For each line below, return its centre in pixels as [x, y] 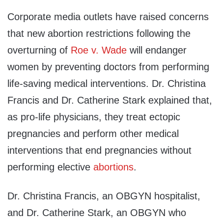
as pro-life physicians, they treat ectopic [94, 117]
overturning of [39, 50]
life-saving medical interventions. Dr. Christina [107, 84]
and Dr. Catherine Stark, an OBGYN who [97, 213]
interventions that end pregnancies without [99, 151]
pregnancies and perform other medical [93, 134]
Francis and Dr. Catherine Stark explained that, [110, 100]
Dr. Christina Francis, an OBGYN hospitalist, [104, 196]
